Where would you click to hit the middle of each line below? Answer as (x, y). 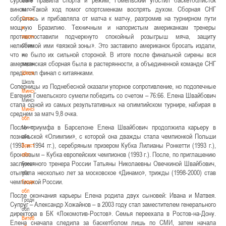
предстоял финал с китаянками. (52, 72)
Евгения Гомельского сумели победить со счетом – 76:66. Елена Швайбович (113, 95)
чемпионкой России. (37, 181)
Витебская (33, 218)
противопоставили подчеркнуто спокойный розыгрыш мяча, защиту (113, 36)
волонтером (34, 9)
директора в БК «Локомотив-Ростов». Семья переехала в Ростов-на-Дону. (113, 213)
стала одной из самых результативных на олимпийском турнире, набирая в (113, 104)
